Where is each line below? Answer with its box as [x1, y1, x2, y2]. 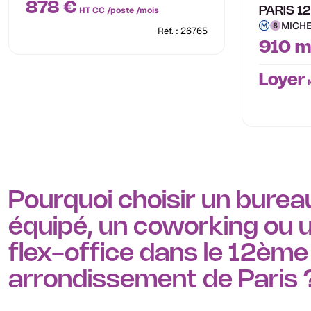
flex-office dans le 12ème [8, 242, 308, 266]
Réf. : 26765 [158, 25, 208, 37]
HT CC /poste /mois [77, 5, 159, 17]
